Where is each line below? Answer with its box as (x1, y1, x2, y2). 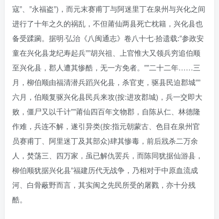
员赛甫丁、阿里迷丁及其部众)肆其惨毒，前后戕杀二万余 (12, 135, 198, 146)
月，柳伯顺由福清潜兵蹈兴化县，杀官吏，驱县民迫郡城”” (12, 77, 200, 88)
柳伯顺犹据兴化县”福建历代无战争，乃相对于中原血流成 (12, 165, 198, 175)
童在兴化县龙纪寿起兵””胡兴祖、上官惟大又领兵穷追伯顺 (12, 47, 200, 58)
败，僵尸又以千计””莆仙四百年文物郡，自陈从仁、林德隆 (12, 106, 200, 117)
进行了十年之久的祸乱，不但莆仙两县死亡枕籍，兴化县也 (12, 18, 203, 29)
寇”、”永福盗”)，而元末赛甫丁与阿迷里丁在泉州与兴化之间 (12, 3, 205, 14)
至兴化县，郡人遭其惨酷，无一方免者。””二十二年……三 (12, 62, 200, 73)
